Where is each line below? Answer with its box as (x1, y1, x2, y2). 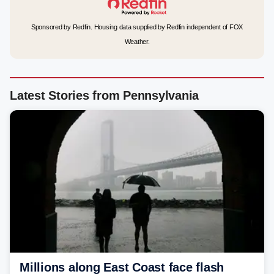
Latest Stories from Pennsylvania (10, 89, 199, 102)
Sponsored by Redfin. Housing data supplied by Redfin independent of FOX (31, 23, 243, 31)
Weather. (124, 38, 150, 45)
